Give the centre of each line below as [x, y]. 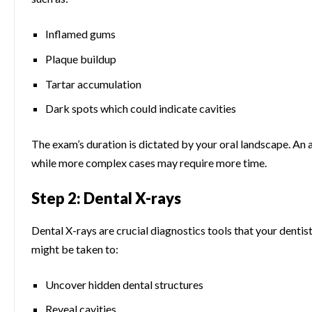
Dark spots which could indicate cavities [141, 109]
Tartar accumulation [93, 84]
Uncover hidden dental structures [124, 284]
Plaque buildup [81, 58]
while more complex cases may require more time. [149, 163]
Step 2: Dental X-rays [106, 198]
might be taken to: [75, 249]
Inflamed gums [80, 33]
